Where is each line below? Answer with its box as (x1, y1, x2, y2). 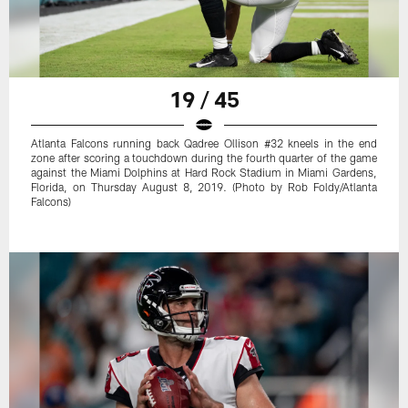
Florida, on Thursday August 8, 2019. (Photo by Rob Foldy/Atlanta (31, 180, 377, 194)
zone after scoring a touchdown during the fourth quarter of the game (31, 151, 377, 165)
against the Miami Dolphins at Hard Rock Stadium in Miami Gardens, (31, 166, 377, 179)
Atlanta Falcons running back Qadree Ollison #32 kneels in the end (31, 137, 377, 150)
